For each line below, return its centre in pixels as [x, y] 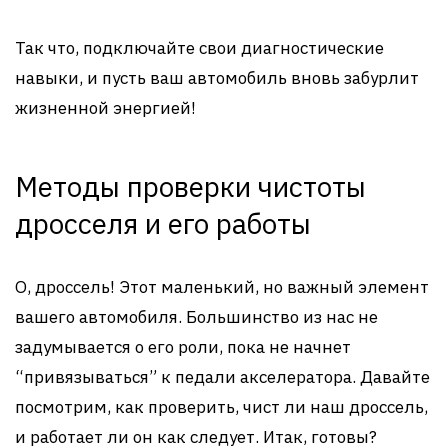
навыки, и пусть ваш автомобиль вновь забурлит [217, 78]
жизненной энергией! [105, 108]
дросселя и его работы [163, 223]
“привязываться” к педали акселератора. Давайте [222, 377]
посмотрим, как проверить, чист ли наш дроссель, [221, 407]
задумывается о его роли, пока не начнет [183, 347]
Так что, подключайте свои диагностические [199, 48]
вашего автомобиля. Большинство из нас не [196, 317]
